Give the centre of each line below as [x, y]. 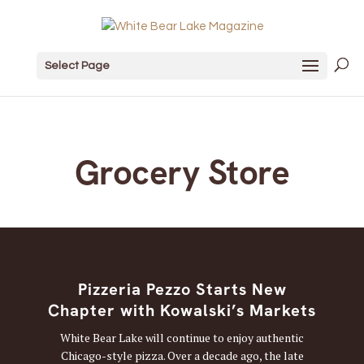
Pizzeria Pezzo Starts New [182, 290]
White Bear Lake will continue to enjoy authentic [182, 338]
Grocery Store [182, 173]
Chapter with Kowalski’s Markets [182, 311]
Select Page [77, 65]
